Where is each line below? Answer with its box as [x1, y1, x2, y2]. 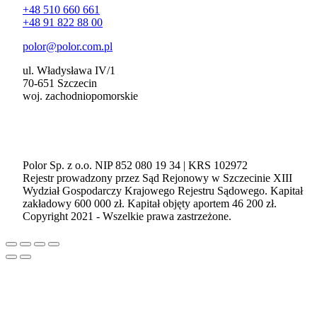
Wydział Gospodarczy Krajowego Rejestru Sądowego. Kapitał [23, 184, 303, 197]
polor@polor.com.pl [23, 40, 113, 52]
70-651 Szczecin [23, 76, 97, 89]
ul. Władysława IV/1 [23, 64, 115, 76]
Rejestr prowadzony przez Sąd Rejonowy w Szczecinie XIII [23, 171, 292, 184]
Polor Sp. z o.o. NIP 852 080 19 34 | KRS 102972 [23, 158, 248, 171]
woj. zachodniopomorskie [23, 89, 138, 102]
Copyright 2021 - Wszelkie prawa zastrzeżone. [23, 209, 231, 222]
